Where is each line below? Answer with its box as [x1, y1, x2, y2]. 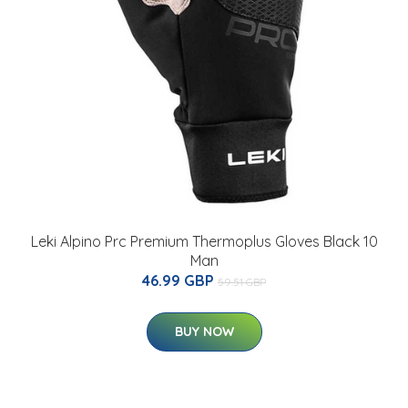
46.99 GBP [142, 270, 218, 290]
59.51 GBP [218, 274, 266, 289]
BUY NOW [174, 322, 234, 340]
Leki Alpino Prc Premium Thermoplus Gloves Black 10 [30, 231, 378, 250]
